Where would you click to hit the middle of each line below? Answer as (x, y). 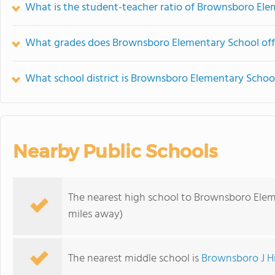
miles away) (95, 215)
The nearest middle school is (135, 259)
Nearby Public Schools (115, 151)
